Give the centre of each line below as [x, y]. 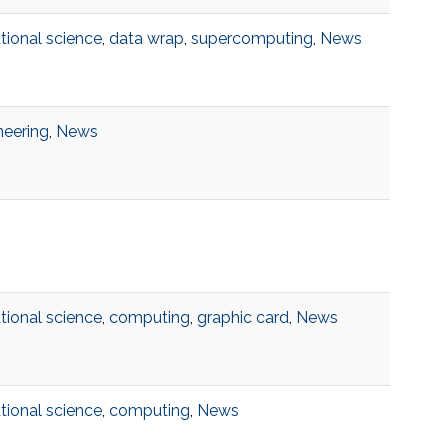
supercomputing [251, 39]
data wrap [146, 39]
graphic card [242, 318]
